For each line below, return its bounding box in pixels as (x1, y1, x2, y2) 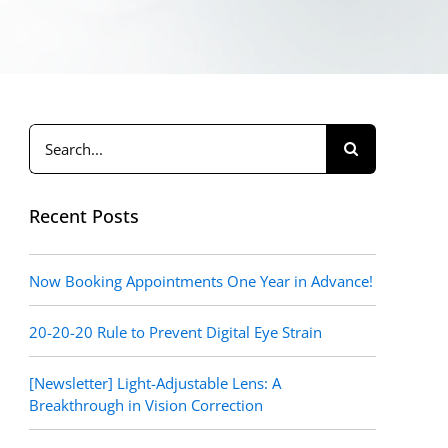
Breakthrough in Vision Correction (29, 395, 264, 415)
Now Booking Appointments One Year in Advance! (29, 271, 374, 291)
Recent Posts (29, 204, 140, 228)
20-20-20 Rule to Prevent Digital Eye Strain (29, 322, 323, 342)
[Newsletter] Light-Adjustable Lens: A (29, 373, 282, 393)
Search (28, 124, 75, 144)
